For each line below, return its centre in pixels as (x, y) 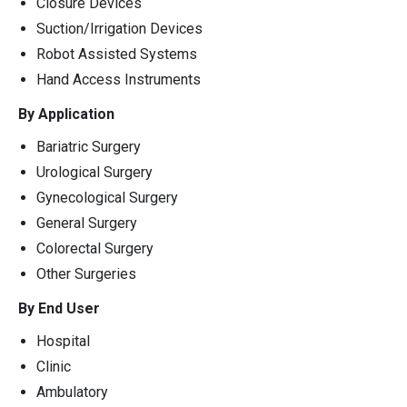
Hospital (63, 342)
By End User (59, 309)
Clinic (54, 367)
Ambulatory (72, 392)
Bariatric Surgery (89, 147)
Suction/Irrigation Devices (119, 29)
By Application (66, 114)
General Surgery (87, 223)
